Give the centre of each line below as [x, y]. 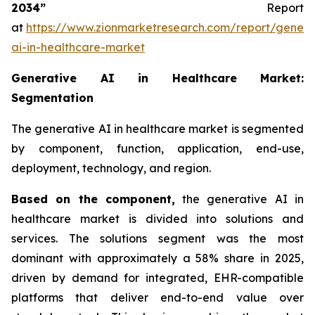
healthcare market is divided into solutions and [157, 218]
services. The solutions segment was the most [157, 238]
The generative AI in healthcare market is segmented [157, 128]
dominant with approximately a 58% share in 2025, [157, 258]
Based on [45, 199]
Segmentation [52, 97]
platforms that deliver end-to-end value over [157, 297]
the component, [127, 199]
